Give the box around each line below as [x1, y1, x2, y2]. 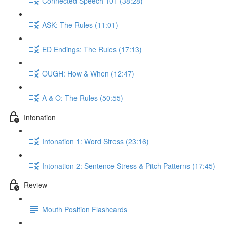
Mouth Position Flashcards [42, 204, 127, 214]
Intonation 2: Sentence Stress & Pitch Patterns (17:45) [42, 160, 215, 171]
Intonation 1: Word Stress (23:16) [42, 136, 149, 146]
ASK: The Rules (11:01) [42, 19, 118, 30]
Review [24, 179, 47, 190]
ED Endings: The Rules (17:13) [42, 44, 142, 54]
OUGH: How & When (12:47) [42, 68, 134, 79]
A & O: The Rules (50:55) [42, 92, 123, 103]
